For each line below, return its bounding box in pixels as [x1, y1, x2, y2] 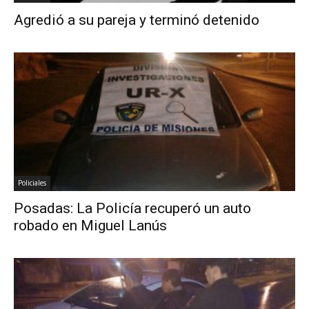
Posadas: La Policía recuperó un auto [14, 200, 251, 217]
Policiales [18, 178, 46, 188]
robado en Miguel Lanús [14, 217, 167, 235]
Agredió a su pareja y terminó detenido [14, 11, 259, 28]
